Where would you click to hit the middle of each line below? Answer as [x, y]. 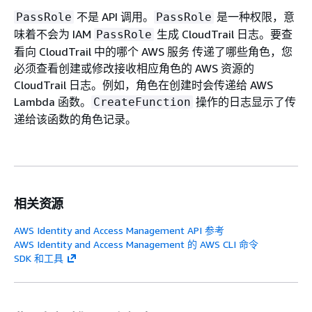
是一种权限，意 [254, 16]
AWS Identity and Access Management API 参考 [119, 230]
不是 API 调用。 [114, 16]
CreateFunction [142, 102]
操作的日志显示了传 [244, 101]
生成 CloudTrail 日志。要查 [223, 34]
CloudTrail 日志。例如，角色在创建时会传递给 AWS [143, 85]
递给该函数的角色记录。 [75, 119]
